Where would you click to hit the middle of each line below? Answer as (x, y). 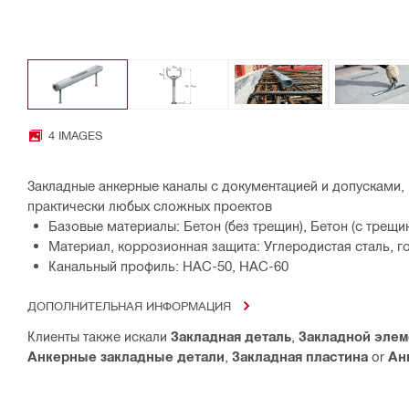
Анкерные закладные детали (126, 357)
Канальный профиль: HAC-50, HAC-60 (168, 266)
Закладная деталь (231, 336)
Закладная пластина (300, 357)
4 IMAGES (75, 135)
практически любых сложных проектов (150, 206)
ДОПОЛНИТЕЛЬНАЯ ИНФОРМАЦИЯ (129, 306)
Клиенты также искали (99, 336)
